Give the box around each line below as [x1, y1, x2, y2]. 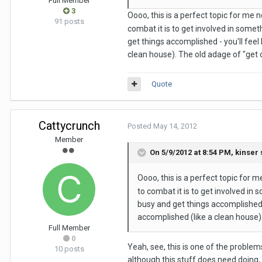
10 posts [54, 244, 84, 253]
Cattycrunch [38, 119, 100, 133]
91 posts [54, 17, 84, 26]
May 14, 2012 [153, 122, 197, 130]
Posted [127, 122, 153, 130]
